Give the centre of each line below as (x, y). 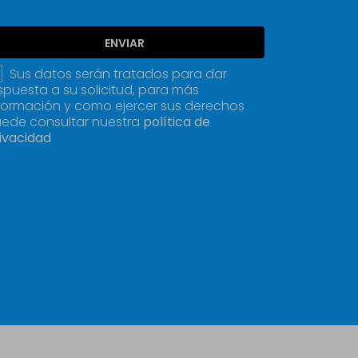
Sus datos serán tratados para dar (118, 74)
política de (177, 122)
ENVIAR (125, 43)
